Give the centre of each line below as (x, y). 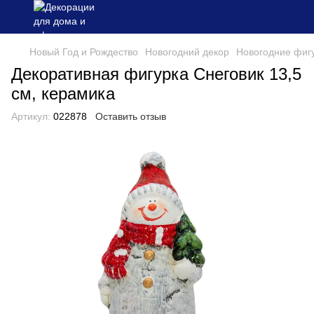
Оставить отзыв (131, 116)
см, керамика (63, 94)
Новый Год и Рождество (84, 52)
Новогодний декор (187, 52)
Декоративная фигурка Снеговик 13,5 (156, 74)
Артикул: (31, 116)
